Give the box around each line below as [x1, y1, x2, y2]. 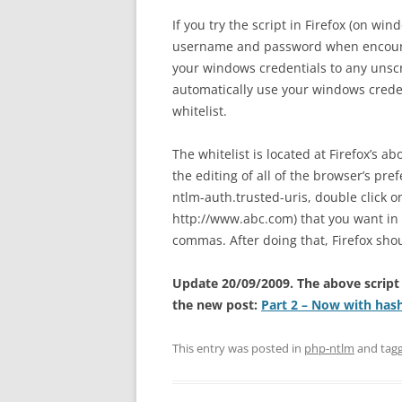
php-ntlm [304, 340, 354, 356]
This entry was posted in [172, 340, 304, 356]
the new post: [172, 296, 261, 313]
